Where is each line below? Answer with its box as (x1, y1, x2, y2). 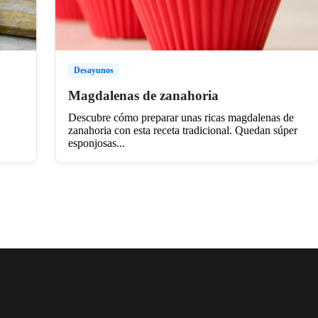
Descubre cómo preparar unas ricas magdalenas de (67, 111, 294, 124)
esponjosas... (67, 136, 125, 149)
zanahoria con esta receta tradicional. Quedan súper (67, 124, 297, 136)
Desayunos (73, 65, 114, 75)
